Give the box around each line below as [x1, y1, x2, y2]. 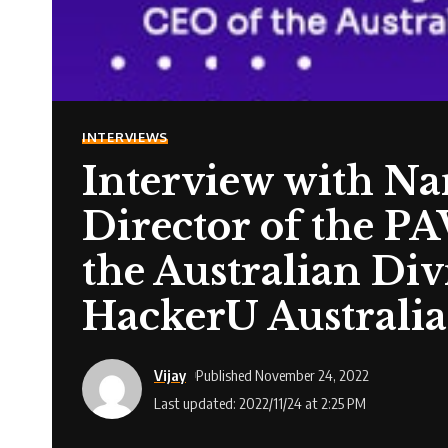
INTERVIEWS [82, 129, 168, 146]
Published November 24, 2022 [195, 365, 369, 384]
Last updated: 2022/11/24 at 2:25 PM [154, 393, 366, 412]
